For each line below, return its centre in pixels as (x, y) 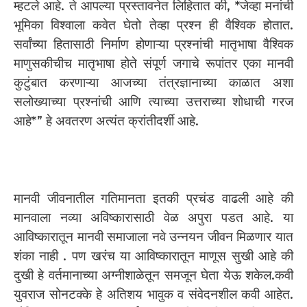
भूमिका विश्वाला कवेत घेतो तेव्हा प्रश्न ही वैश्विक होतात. (153, 25)
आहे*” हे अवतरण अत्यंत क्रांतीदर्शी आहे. (106, 121)
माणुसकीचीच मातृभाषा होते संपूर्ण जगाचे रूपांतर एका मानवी (153, 63)
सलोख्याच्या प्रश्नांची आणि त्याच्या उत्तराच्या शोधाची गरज (153, 101)
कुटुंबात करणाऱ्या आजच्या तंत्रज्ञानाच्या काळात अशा (153, 82)
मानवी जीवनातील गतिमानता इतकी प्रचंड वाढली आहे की (153, 198)
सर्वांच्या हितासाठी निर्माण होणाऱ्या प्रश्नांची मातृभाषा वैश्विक (153, 44)
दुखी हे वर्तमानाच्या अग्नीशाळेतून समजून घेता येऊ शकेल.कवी (153, 275)
